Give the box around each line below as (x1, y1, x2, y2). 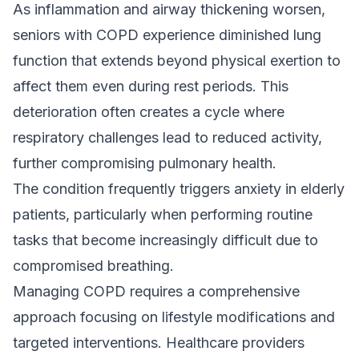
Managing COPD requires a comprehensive (13, 283, 300, 300)
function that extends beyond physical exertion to (13, 52, 341, 69)
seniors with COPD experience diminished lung (13, 26, 321, 43)
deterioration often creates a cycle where (13, 103, 284, 120)
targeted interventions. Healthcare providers (13, 334, 305, 351)
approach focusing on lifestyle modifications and (13, 309, 335, 325)
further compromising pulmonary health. (13, 155, 276, 171)
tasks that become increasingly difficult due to (13, 232, 318, 248)
